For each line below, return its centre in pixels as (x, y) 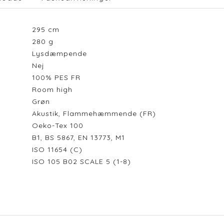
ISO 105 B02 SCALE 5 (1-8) (84, 161)
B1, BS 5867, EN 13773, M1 (78, 137)
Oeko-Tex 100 (60, 125)
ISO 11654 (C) (59, 149)
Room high (54, 89)
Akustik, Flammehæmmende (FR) (94, 113)
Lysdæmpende (62, 53)
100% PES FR (58, 77)
